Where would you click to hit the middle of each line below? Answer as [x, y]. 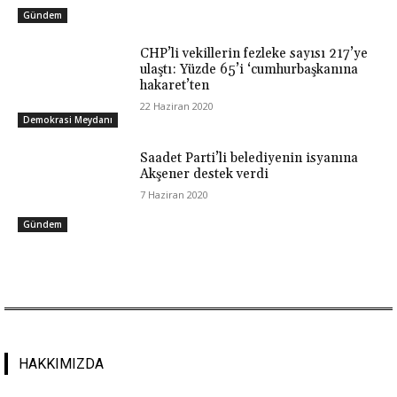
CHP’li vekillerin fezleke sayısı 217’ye [254, 54]
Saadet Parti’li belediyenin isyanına [249, 159]
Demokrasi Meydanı [68, 120]
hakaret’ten [175, 86]
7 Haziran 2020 [175, 195]
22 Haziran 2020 [177, 106]
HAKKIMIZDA [61, 364]
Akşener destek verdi [205, 175]
